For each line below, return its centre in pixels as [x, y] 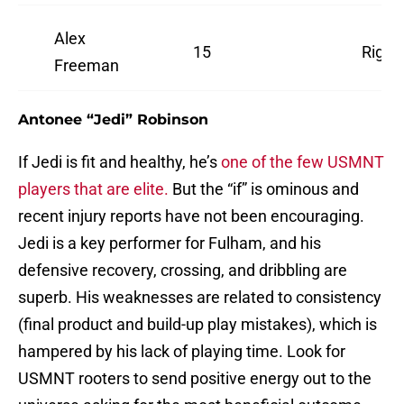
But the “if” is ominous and [264, 189]
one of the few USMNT [301, 162]
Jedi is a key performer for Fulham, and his [170, 243]
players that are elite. [93, 189]
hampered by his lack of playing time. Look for [182, 352]
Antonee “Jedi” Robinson [113, 120]
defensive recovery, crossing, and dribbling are [183, 271]
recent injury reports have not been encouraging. [191, 216]
